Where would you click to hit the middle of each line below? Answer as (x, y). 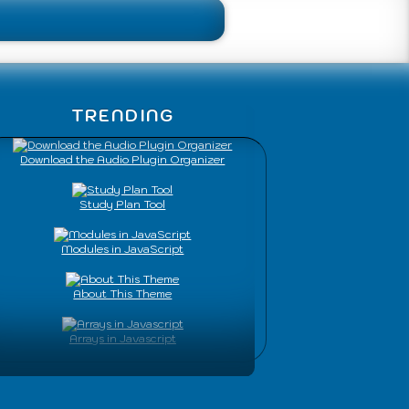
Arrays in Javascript (122, 339)
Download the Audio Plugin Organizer (123, 160)
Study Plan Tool (123, 204)
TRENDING (123, 115)
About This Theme (123, 294)
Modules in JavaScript (123, 249)
